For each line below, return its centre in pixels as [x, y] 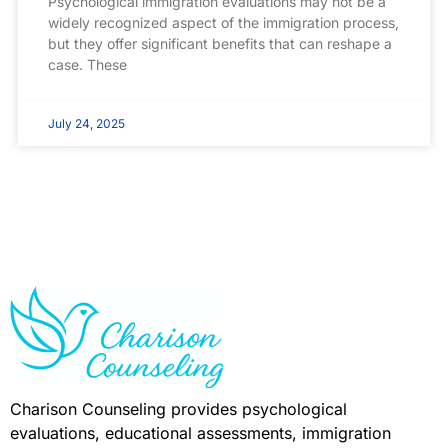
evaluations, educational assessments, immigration [200, 433]
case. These [87, 64]
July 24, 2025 [86, 123]
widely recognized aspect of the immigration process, [223, 22]
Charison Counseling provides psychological [178, 409]
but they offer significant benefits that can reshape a [220, 43]
